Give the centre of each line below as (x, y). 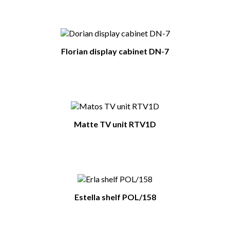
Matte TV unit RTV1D (115, 124)
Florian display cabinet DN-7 (115, 51)
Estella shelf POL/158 (115, 197)
